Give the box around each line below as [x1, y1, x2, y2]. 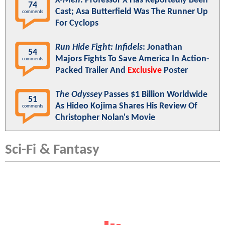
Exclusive [128, 65, 162, 75]
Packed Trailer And [55, 65, 128, 75]
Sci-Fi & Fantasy [5, 142, 99, 157]
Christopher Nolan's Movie [55, 113, 155, 123]
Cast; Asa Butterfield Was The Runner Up [55, 7, 208, 17]
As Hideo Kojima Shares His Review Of [55, 101, 197, 111]
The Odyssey [55, 89, 102, 99]
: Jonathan [143, 42, 182, 52]
